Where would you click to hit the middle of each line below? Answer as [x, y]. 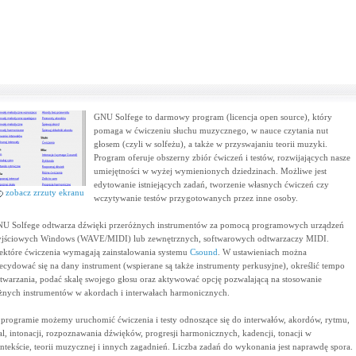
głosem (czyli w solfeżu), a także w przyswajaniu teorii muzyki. [210, 144]
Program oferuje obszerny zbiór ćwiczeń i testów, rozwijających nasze [222, 157]
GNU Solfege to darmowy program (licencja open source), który [213, 117]
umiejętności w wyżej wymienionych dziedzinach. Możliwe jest [210, 171]
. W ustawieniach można [262, 252]
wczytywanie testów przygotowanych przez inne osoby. [195, 198]
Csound [203, 252]
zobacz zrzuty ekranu [43, 192]
